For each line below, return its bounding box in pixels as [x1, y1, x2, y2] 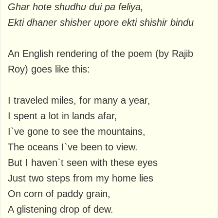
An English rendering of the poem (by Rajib [8, 48, 193, 59]
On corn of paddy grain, [8, 188, 110, 199]
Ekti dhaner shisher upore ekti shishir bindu [8, 17, 194, 28]
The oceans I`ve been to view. [8, 141, 138, 152]
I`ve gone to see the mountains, [8, 126, 145, 137]
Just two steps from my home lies [8, 172, 153, 183]
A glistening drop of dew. [8, 203, 113, 215]
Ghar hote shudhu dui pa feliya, [8, 1, 144, 12]
